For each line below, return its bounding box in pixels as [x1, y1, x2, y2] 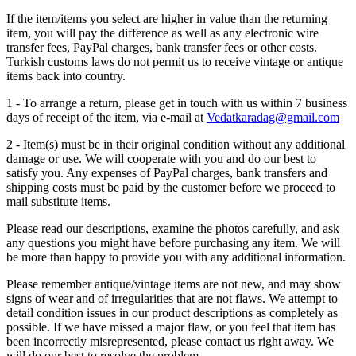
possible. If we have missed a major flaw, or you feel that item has [6, 320, 335, 335]
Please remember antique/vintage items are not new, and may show [6, 277, 341, 292]
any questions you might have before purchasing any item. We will [6, 236, 340, 250]
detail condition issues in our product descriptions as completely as [6, 306, 338, 320]
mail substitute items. [6, 195, 110, 209]
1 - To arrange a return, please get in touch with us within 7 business [6, 96, 347, 110]
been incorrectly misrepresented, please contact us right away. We [6, 335, 334, 349]
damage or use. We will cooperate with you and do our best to [6, 152, 316, 166]
